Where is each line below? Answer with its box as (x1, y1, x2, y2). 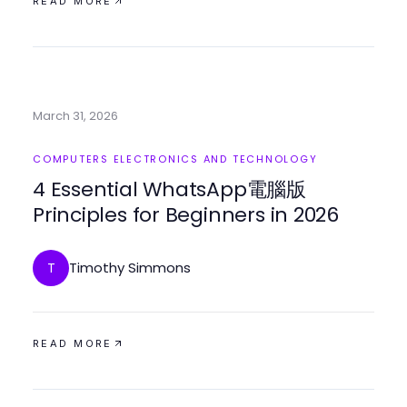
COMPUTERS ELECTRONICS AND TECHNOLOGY (33, 152, 318, 166)
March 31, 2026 (33, 107, 118, 124)
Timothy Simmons (69, 258, 191, 277)
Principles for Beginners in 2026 (33, 201, 339, 229)
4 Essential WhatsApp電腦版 (33, 175, 306, 203)
